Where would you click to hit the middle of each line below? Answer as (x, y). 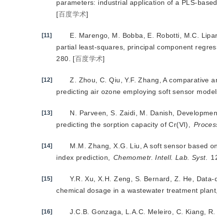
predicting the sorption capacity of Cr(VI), (124, 124)
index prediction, (84, 157)
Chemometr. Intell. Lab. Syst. (160, 157)
